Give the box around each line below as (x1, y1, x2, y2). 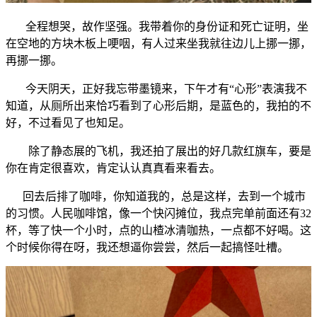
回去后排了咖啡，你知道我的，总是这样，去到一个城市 (6, 190, 306, 202)
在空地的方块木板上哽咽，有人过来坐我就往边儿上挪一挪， (6, 37, 311, 50)
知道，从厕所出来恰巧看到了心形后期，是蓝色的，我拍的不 (6, 99, 311, 112)
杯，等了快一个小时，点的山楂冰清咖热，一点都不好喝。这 (6, 224, 311, 236)
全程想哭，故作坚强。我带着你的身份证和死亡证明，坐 (6, 20, 309, 33)
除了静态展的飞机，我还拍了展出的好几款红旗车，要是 (6, 144, 311, 157)
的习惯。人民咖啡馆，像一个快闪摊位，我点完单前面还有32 (6, 207, 311, 219)
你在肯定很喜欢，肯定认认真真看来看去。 (6, 161, 224, 174)
